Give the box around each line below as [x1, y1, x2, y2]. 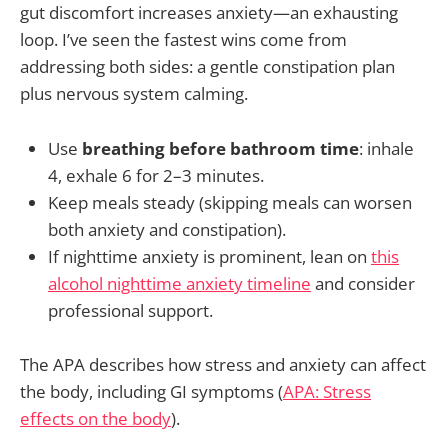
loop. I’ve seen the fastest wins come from [20, 28, 347, 52]
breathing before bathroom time [82, 136, 359, 160]
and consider [311, 271, 415, 295]
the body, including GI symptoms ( [20, 379, 283, 403]
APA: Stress [283, 379, 371, 403]
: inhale [359, 136, 414, 160]
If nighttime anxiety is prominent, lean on [48, 244, 371, 268]
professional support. [48, 298, 213, 322]
